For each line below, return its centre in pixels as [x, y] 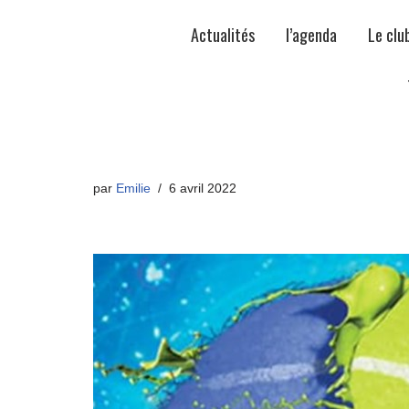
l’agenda [311, 35]
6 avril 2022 [203, 188]
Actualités [222, 35]
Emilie [133, 188]
